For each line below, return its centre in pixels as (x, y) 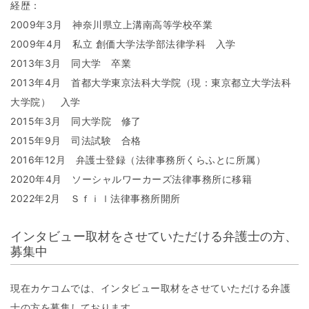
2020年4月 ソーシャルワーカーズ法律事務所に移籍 (131, 179)
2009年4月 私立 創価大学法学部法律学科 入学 (123, 44)
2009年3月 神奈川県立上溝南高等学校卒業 (111, 25)
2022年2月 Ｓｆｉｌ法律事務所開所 (96, 199)
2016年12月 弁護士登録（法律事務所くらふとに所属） (138, 160)
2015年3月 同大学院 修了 (76, 121)
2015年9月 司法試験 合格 (76, 141)
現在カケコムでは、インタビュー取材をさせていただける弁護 (150, 288)
